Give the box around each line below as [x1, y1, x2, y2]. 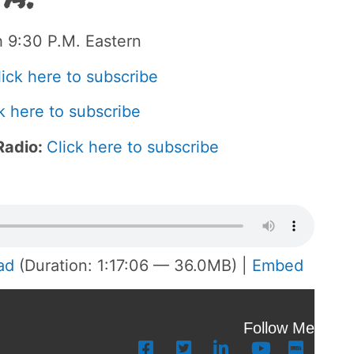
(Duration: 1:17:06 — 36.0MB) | [14, 256, 252, 276]
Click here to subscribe [47, 137, 219, 156]
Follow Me [243, 318, 314, 337]
